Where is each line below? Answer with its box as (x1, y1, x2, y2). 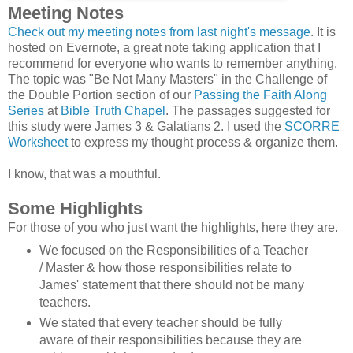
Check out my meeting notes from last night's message (8, 25, 310, 39)
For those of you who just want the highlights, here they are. (8, 221, 341, 235)
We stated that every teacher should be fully (39, 315, 282, 329)
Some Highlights (8, 199, 143, 219)
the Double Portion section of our (8, 88, 194, 102)
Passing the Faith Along (194, 88, 327, 102)
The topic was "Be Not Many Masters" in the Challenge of (8, 72, 327, 87)
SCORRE (284, 120, 340, 134)
